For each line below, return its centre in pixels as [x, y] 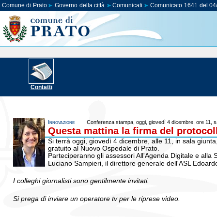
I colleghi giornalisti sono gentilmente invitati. [81, 181]
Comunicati [128, 6]
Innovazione [61, 122]
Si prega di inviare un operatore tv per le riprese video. [97, 199]
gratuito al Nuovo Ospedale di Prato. [105, 148]
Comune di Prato [24, 6]
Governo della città [80, 6]
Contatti [41, 87]
